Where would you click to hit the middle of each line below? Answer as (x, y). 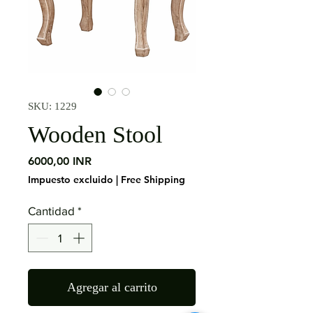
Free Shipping (153, 179)
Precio (107, 160)
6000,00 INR (60, 161)
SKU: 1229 (52, 106)
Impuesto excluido (71, 179)
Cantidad (51, 210)
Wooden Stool (95, 134)
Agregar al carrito (112, 287)
